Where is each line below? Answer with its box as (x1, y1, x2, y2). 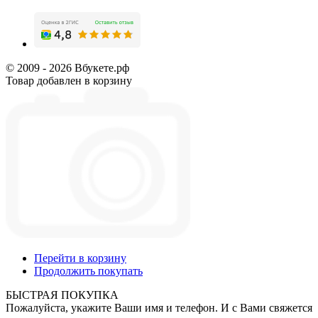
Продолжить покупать (34, 264, 143, 277)
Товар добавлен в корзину (6, 74, 132, 87)
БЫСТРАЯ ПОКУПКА (6, 288, 119, 301)
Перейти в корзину (34, 251, 126, 264)
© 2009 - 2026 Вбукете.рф (6, 61, 129, 74)
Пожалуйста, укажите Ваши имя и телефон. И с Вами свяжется (6, 301, 312, 314)
